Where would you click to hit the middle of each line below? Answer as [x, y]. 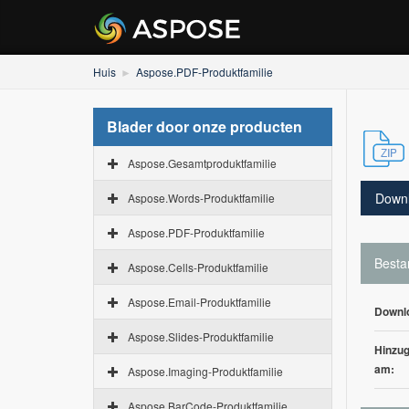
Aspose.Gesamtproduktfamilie [202, 163]
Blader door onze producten [204, 126]
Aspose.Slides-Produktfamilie [201, 336]
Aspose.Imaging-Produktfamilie [205, 371]
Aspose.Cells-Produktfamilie [198, 267]
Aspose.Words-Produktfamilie [201, 198]
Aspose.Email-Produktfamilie [199, 302]
